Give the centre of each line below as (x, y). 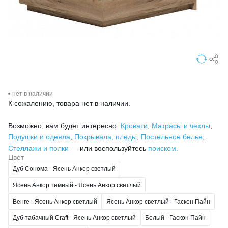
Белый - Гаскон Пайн (175, 218)
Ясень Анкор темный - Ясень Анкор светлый (77, 185)
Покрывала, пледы (106, 137)
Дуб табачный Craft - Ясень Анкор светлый (74, 218)
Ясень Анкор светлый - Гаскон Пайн (158, 201)
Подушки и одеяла (39, 137)
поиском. (163, 148)
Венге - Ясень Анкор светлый (55, 201)
